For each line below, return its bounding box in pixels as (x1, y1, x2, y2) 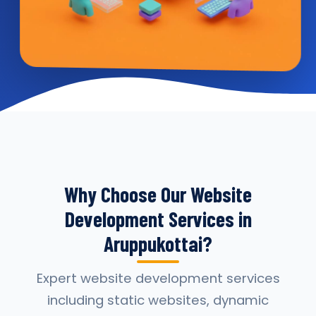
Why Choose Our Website (64, 181, 252, 207)
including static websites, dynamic (47, 291, 269, 309)
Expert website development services (36, 269, 280, 287)
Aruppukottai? (104, 231, 212, 256)
